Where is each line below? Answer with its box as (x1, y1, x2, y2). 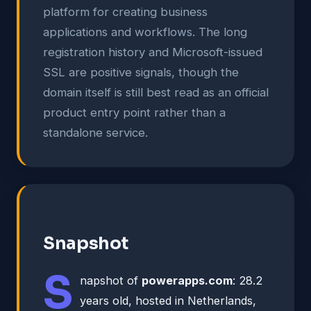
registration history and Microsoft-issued (43, 44, 262, 59)
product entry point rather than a (43, 105, 226, 119)
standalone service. (43, 125, 148, 140)
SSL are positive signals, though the (43, 65, 239, 79)
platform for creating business (43, 4, 208, 19)
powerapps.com (142, 273, 233, 287)
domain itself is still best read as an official (43, 85, 269, 99)
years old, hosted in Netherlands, (80, 293, 256, 308)
